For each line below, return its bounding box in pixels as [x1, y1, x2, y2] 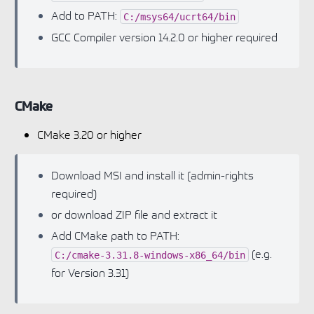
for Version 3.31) [51, 265, 129, 280]
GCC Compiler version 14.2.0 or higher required [51, 29, 278, 44]
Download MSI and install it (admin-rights [51, 168, 254, 182]
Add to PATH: [51, 8, 120, 22]
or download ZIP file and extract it [51, 207, 217, 221]
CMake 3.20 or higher [37, 127, 142, 142]
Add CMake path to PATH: [51, 228, 179, 243]
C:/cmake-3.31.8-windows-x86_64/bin [55, 249, 245, 261]
